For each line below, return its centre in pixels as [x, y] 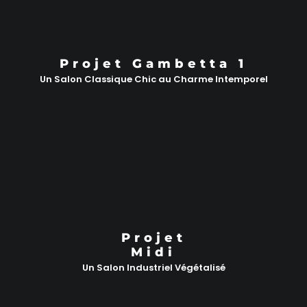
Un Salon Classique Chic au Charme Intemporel [153, 79]
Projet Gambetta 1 [153, 63]
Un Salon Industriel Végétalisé [153, 268]
